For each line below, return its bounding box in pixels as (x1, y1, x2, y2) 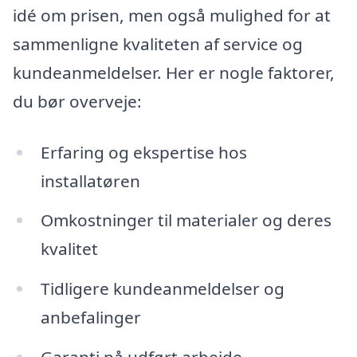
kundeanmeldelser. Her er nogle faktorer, (13, 61, 335, 84)
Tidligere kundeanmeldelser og (40, 277, 284, 300)
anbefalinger (40, 306, 141, 329)
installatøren (40, 169, 140, 192)
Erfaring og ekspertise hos (40, 140, 247, 163)
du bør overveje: (13, 89, 142, 112)
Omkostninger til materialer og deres (40, 209, 331, 232)
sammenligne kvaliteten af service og (13, 32, 303, 55)
